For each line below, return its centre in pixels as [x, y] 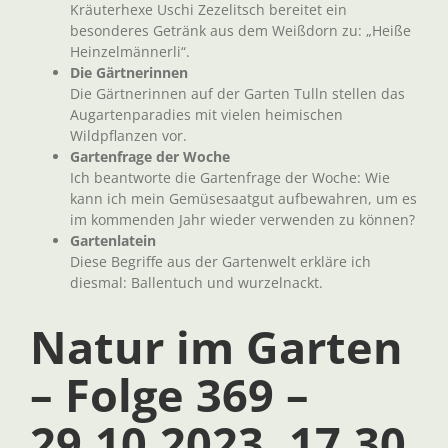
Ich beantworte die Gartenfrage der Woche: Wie [229, 177]
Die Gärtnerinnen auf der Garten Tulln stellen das [237, 93]
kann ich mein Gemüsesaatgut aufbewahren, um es [243, 198]
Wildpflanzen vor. [128, 135]
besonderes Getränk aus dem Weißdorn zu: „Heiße [240, 30]
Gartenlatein [112, 240]
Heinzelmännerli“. [129, 51]
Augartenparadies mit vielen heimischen [206, 114]
